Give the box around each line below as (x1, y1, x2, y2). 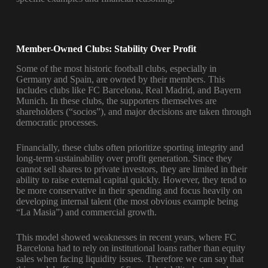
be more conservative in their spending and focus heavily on (16, 185, 242, 196)
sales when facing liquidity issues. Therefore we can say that (16, 254, 243, 264)
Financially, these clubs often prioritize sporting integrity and (16, 142, 243, 153)
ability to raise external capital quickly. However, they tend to (16, 175, 246, 185)
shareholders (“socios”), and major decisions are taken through (16, 106, 251, 117)
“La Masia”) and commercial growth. (16, 207, 157, 218)
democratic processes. (16, 117, 98, 128)
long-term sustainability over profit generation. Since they (16, 153, 232, 164)
